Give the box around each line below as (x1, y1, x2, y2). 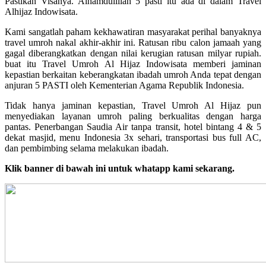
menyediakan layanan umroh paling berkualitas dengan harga (5, 110, 261, 121)
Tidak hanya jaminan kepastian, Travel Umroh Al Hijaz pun (5, 100, 261, 110)
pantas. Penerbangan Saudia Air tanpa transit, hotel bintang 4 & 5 (5, 121, 261, 132)
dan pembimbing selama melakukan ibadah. (5, 142, 169, 153)
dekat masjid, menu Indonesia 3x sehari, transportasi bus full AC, (5, 132, 261, 142)
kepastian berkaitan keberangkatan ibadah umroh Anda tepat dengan (5, 69, 261, 80)
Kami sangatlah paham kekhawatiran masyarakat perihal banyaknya (5, 26, 261, 37)
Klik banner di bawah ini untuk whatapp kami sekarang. (5, 163, 235, 173)
